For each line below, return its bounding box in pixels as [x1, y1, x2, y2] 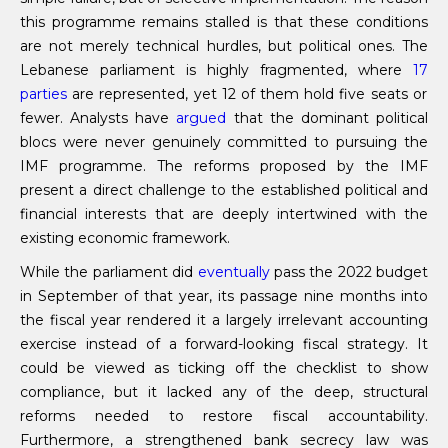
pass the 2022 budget [269, 262, 428, 281]
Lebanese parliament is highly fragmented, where [20, 60, 413, 79]
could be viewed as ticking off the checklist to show [20, 358, 428, 377]
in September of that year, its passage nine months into [20, 286, 428, 305]
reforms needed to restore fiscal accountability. [20, 406, 428, 425]
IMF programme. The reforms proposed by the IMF [20, 156, 428, 175]
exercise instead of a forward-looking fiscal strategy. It [20, 334, 428, 353]
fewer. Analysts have [20, 108, 177, 127]
